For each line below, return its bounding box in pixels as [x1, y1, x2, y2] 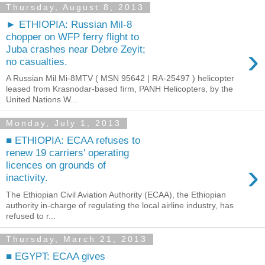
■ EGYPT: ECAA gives [6, 250, 105, 263]
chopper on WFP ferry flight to [6, 30, 139, 43]
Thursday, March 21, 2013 [6, 234, 147, 244]
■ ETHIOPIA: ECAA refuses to [6, 134, 140, 147]
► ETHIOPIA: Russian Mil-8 [6, 18, 132, 30]
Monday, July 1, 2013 [6, 118, 121, 128]
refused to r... [6, 211, 56, 221]
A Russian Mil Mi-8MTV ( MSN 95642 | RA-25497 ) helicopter [6, 73, 234, 83]
